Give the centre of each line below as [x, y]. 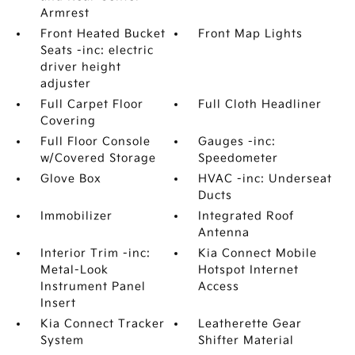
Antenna [224, 233]
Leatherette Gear [250, 324]
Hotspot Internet [249, 270]
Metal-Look [74, 270]
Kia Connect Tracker [102, 324]
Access [219, 286]
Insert [58, 303]
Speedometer [239, 158]
